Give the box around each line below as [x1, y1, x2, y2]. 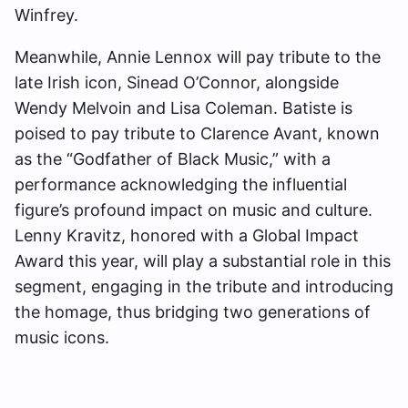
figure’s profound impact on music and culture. [15, 199, 372, 219]
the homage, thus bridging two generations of [15, 301, 371, 321]
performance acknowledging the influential [15, 174, 347, 194]
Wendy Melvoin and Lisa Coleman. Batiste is [15, 97, 352, 117]
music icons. [15, 327, 109, 347]
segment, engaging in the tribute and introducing [15, 276, 393, 296]
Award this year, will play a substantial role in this [15, 250, 391, 270]
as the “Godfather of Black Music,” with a [15, 148, 331, 168]
